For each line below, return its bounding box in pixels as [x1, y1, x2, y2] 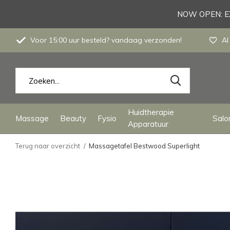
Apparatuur [128, 119, 168, 129]
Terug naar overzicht [15, 142, 80, 150]
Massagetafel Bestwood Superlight [89, 142, 200, 150]
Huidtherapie [128, 107, 174, 117]
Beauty [60, 113, 86, 123]
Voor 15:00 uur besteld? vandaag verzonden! [28, 35, 182, 45]
